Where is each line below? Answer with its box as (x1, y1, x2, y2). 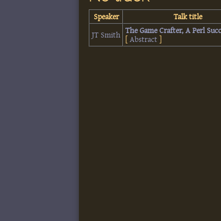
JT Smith (92, 30, 121, 39)
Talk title (174, 12, 203, 21)
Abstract (130, 35, 158, 44)
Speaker (93, 12, 119, 21)
